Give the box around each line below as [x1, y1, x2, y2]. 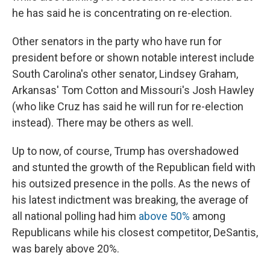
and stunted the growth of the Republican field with [12, 161, 256, 174]
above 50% [139, 210, 190, 223]
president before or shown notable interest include [12, 51, 254, 64]
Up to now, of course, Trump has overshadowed [12, 145, 239, 158]
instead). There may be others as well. [12, 116, 193, 130]
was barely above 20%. [12, 242, 119, 256]
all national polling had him [12, 210, 139, 223]
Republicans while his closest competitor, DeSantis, [12, 226, 258, 239]
